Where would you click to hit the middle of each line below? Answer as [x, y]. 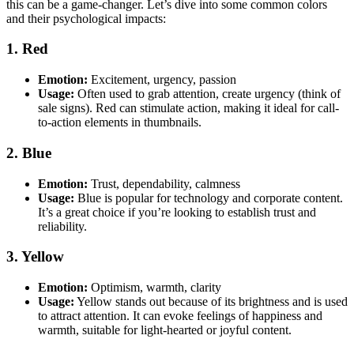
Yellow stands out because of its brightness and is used [211, 301]
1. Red [27, 49]
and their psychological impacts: [86, 18]
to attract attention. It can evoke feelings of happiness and [180, 315]
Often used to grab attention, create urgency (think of [207, 94]
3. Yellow [35, 257]
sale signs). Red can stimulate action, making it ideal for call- [188, 108]
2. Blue [29, 153]
